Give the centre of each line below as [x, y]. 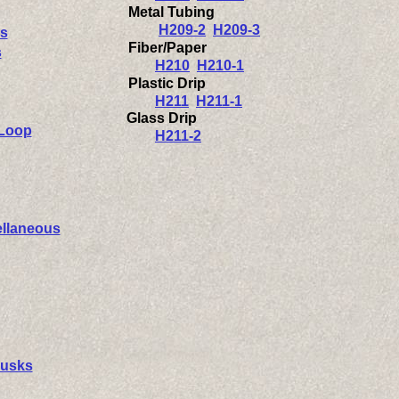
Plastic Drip [167, 83]
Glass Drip [149, 118]
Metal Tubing [171, 12]
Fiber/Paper [167, 48]
